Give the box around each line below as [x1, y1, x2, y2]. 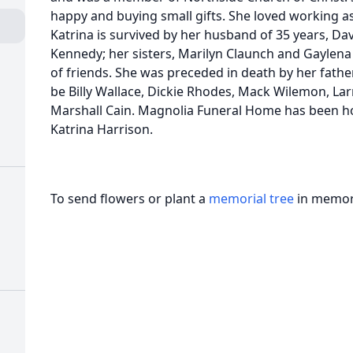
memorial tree [209, 190, 294, 207]
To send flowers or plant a [50, 190, 209, 207]
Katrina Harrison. [50, 121, 153, 138]
